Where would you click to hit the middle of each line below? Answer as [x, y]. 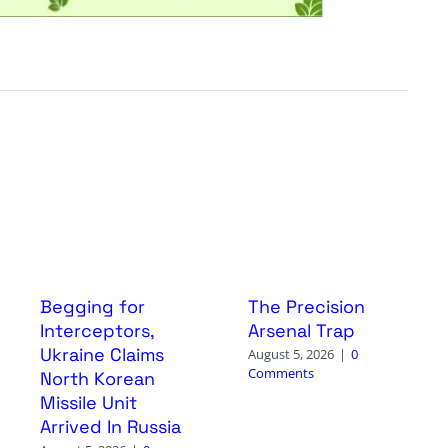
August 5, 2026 [290, 354]
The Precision [306, 307]
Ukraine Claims [101, 355]
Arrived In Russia [110, 427]
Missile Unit [88, 403]
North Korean [97, 379]
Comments [280, 373]
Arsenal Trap [301, 331]
